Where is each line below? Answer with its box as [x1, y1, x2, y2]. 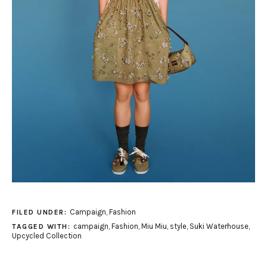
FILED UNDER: [12, 208, 70, 217]
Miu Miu [141, 222, 167, 231]
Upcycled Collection [12, 231, 82, 241]
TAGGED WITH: [12, 222, 73, 231]
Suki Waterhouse [189, 222, 249, 231]
